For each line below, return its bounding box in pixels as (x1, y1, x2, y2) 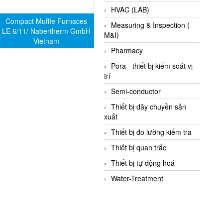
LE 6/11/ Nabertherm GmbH (2, 26, 91, 36)
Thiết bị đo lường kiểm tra (111, 127, 192, 137)
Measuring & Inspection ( (111, 20, 190, 30)
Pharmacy (111, 45, 143, 56)
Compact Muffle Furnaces (5, 16, 88, 26)
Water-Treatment (111, 173, 164, 184)
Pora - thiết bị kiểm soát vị (111, 61, 193, 71)
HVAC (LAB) (111, 4, 150, 15)
